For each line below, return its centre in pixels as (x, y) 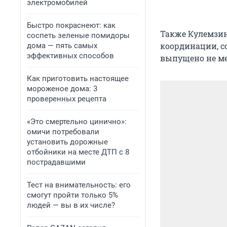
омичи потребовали (63, 132)
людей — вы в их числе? (71, 205)
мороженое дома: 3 (62, 89)
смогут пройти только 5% (72, 195)
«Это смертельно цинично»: (77, 122)
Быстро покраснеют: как (71, 25)
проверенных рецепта (67, 99)
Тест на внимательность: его (79, 185)
